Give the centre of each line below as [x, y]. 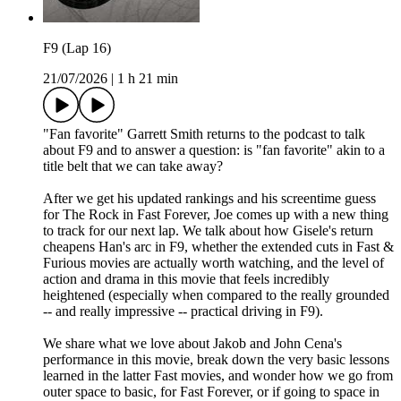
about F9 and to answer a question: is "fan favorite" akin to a [214, 150]
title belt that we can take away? [133, 166]
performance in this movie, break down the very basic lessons [216, 360]
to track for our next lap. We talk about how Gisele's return [208, 231]
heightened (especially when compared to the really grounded [216, 295]
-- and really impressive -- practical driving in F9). [183, 311]
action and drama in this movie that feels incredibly [186, 279]
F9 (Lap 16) [77, 48]
